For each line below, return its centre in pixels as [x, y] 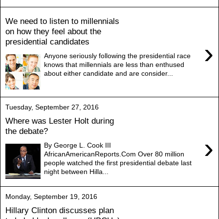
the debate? [27, 131]
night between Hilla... [77, 171]
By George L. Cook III [78, 145]
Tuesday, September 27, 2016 [52, 107]
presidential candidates [47, 42]
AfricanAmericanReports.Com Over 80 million [114, 154]
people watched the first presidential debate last [118, 163]
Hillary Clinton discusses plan [60, 210]
